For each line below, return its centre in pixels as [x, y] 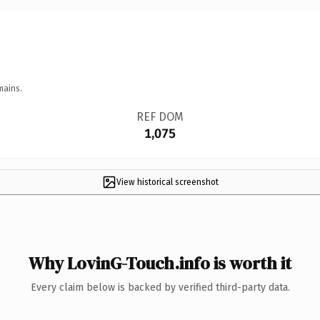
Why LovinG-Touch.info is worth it [160, 263]
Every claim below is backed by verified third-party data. [160, 287]
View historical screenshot [167, 182]
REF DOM [160, 116]
